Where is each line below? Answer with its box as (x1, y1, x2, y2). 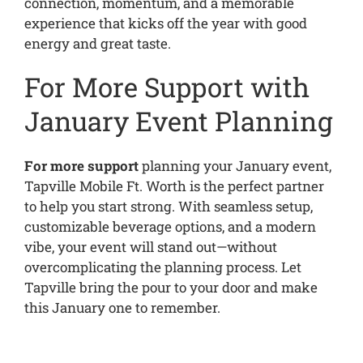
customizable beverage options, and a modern (23, 216, 316, 236)
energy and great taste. (23, 33, 171, 53)
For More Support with (23, 68, 310, 105)
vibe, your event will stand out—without (23, 237, 277, 256)
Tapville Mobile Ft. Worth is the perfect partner (23, 176, 324, 195)
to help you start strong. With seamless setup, (23, 196, 313, 216)
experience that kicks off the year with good (23, 13, 307, 32)
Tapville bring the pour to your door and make (23, 277, 318, 297)
